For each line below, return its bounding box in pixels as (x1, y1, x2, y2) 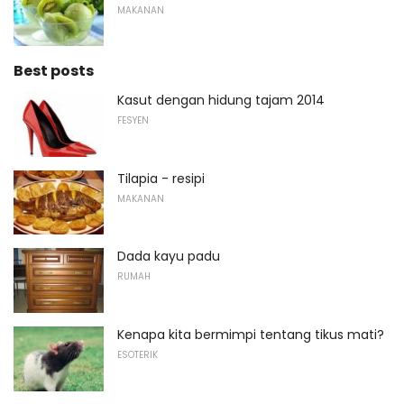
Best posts (14, 60, 94, 82)
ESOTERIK (117, 348, 158, 363)
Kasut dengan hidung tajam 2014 (117, 91, 325, 110)
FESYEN (117, 114, 149, 128)
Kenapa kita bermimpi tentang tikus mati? (117, 326, 384, 344)
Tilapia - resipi (117, 169, 205, 188)
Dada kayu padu (117, 247, 220, 266)
